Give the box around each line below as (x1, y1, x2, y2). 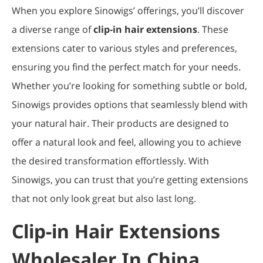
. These (197, 23, 228, 36)
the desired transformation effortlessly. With (12, 154, 209, 168)
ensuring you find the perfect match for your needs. (12, 60, 241, 74)
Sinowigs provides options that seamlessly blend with (12, 98, 248, 112)
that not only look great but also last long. (12, 192, 196, 205)
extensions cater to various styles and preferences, (12, 42, 237, 55)
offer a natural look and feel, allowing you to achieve (12, 136, 241, 149)
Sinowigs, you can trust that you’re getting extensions (12, 173, 248, 187)
